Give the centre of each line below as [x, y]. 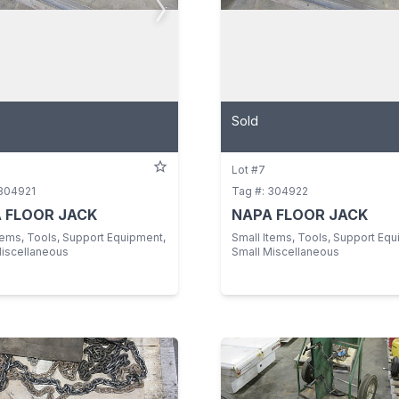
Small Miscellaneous [285, 251]
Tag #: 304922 [270, 191]
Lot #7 [248, 169]
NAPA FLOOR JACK [300, 214]
